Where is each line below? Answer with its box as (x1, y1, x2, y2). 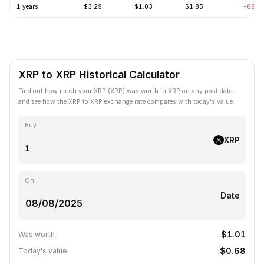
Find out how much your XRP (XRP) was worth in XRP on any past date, (18, 87, 234, 95)
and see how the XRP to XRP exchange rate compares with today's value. (18, 97, 235, 105)
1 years (16, 2, 38, 11)
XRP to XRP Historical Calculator (18, 68, 180, 81)
